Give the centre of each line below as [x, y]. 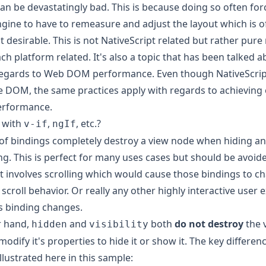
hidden [49, 224]
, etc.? [88, 124]
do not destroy [209, 224]
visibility [119, 224]
